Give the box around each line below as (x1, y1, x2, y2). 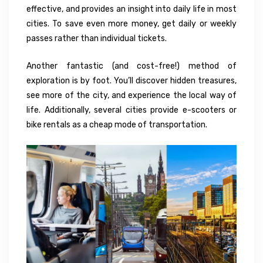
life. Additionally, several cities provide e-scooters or (26, 104, 237, 115)
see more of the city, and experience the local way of (26, 90, 237, 100)
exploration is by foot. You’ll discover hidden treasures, (26, 75, 237, 86)
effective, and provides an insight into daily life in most (26, 4, 237, 14)
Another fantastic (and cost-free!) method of (26, 60, 237, 71)
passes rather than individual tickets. (26, 33, 167, 43)
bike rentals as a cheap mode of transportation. (26, 119, 207, 130)
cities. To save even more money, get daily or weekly (26, 18, 237, 29)
